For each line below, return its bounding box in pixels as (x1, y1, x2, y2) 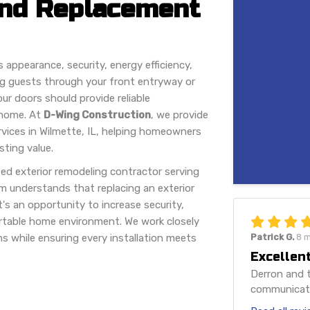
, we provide (151, 108, 208, 121)
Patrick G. (250, 232, 296, 243)
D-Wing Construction (44, 108, 151, 121)
